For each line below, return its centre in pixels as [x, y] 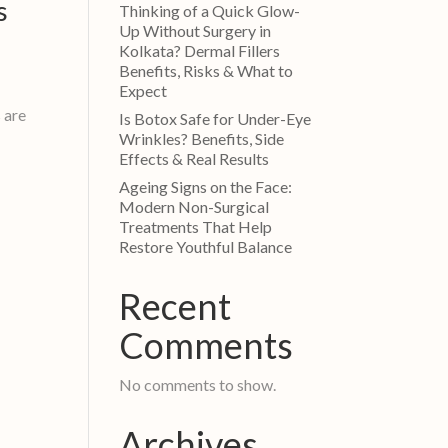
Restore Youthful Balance [206, 246]
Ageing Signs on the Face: [206, 186]
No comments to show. [198, 384]
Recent [175, 305]
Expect [143, 90]
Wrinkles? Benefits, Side [202, 138]
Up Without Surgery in [195, 30]
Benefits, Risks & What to [206, 70]
